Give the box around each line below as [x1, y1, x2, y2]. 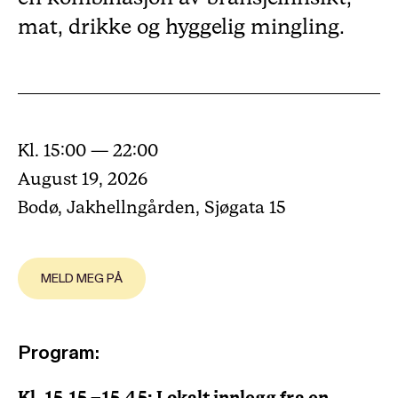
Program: [18, 340, 99, 365]
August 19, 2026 [18, 171, 147, 188]
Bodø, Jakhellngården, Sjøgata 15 [18, 199, 286, 217]
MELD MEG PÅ [41, 271, 123, 286]
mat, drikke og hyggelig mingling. [18, 17, 345, 38]
